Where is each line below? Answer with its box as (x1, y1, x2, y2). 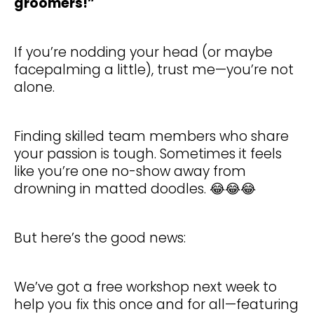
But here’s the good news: (14, 228, 186, 248)
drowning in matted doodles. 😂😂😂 (14, 179, 256, 199)
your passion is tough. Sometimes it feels (14, 144, 282, 164)
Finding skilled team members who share (14, 127, 289, 146)
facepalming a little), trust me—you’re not (14, 60, 294, 80)
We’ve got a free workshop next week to (14, 278, 277, 297)
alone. (14, 78, 55, 97)
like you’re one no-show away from (14, 162, 246, 182)
